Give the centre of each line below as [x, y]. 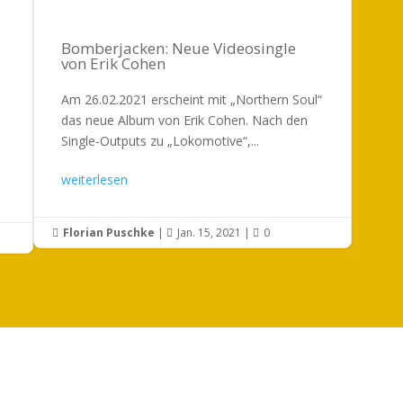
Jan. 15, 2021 [210, 232]
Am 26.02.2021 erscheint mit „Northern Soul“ [192, 99]
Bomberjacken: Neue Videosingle [179, 48]
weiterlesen [95, 179]
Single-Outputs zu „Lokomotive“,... [161, 140]
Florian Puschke [109, 232]
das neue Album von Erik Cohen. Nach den [185, 120]
